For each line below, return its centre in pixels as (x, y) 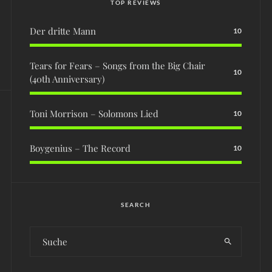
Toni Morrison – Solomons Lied (94, 113)
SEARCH (136, 204)
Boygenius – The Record (80, 148)
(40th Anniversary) (67, 79)
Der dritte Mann (63, 31)
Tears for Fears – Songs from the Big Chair (117, 65)
